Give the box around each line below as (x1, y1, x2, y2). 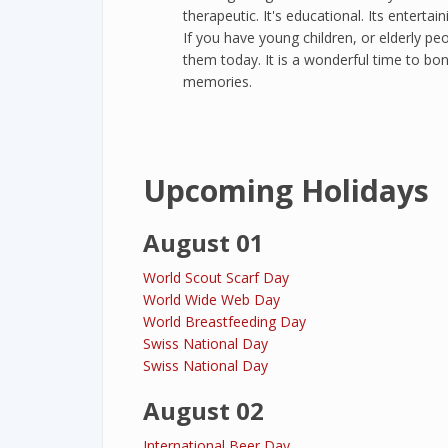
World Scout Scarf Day (143, 268, 289, 287)
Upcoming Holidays (143, 170, 429, 211)
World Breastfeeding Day (143, 312, 306, 331)
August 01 (143, 226, 264, 259)
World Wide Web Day (143, 290, 280, 309)
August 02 (143, 394, 264, 427)
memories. (183, 72, 252, 91)
